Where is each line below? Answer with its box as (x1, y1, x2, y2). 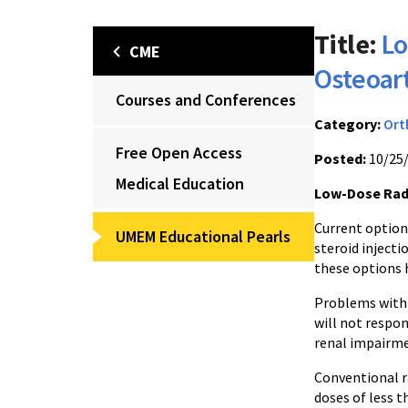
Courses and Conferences (116, 89, 296, 110)
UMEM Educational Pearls (116, 226, 291, 247)
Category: (314, 115, 381, 133)
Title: (314, 26, 377, 61)
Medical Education (116, 173, 244, 194)
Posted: (314, 149, 366, 168)
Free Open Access (116, 142, 242, 163)
